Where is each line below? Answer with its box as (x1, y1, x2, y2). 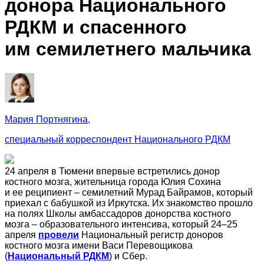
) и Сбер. (109, 250, 147, 261)
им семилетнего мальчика (5, 38, 251, 60)
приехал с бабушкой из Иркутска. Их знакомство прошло (5, 197, 253, 208)
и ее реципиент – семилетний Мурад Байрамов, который (5, 187, 253, 197)
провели (38, 229, 79, 240)
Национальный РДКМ (8, 250, 109, 261)
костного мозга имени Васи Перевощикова (5, 240, 193, 250)
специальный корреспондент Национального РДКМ (5, 134, 230, 144)
